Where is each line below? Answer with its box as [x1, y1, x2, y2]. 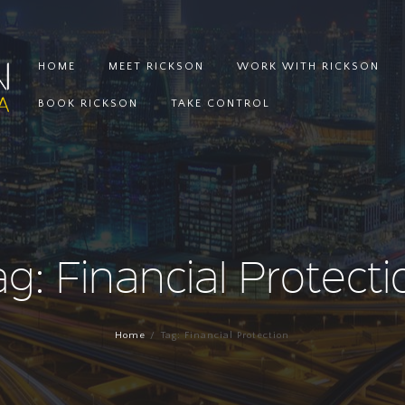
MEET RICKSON [108, 61, 204, 73]
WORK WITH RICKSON [236, 61, 380, 73]
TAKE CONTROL [170, 98, 270, 110]
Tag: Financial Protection [161, 329, 289, 341]
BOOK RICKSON [37, 98, 138, 110]
